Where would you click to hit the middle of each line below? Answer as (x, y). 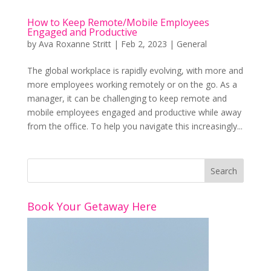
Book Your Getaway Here (92, 206)
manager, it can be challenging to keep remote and (127, 98)
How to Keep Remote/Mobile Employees (118, 22)
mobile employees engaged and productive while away (134, 112)
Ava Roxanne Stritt (75, 44)
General (191, 44)
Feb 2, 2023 (144, 44)
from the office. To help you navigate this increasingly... (135, 126)
